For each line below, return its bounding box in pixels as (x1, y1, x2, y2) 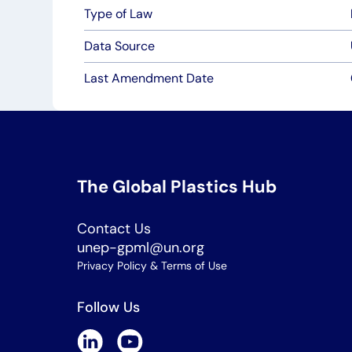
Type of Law (84, 5, 153, 22)
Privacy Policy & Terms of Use (77, 258, 227, 273)
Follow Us (77, 298, 140, 317)
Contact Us (77, 219, 151, 238)
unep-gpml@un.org (77, 238, 204, 257)
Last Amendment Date (84, 70, 214, 86)
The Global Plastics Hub (77, 175, 277, 198)
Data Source (84, 38, 156, 54)
